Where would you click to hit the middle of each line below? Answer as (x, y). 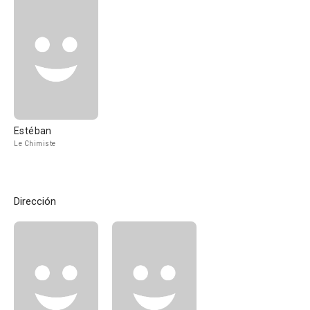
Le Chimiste (35, 144)
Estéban (33, 131)
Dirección (35, 201)
